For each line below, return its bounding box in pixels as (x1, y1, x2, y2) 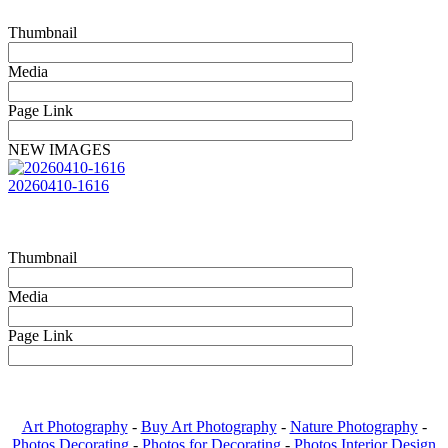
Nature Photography (289, 418, 418, 435)
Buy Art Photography (140, 418, 277, 435)
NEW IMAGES (8, 141, 111, 158)
